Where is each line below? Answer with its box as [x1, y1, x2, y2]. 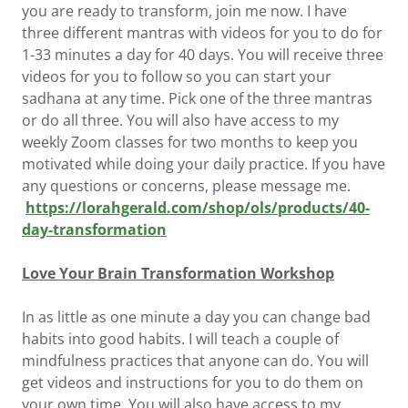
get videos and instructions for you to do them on [22, 372, 363, 393]
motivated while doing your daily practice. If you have [22, 153, 385, 174]
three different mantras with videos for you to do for [22, 22, 382, 43]
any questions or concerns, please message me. [22, 175, 351, 196]
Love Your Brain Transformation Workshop [22, 262, 334, 283]
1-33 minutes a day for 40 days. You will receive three [22, 44, 383, 65]
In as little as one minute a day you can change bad [22, 306, 371, 327]
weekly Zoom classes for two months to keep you [22, 131, 358, 152]
